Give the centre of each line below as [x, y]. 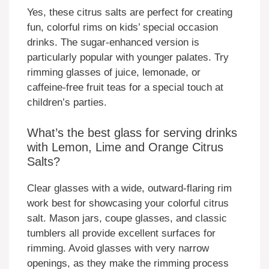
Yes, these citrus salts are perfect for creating [130, 13]
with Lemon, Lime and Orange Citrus [125, 147]
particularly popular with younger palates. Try [128, 58]
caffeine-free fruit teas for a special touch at [125, 88]
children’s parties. [67, 103]
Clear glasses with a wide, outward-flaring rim [129, 188]
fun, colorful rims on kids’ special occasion [122, 28]
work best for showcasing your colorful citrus [128, 203]
